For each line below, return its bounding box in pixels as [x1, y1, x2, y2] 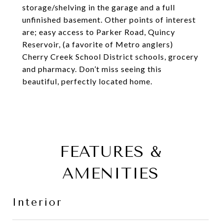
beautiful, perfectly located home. [22, 76, 152, 86]
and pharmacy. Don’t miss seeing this [22, 64, 162, 74]
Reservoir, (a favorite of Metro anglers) [22, 39, 173, 49]
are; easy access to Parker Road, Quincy [22, 27, 175, 37]
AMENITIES [62, 164, 159, 183]
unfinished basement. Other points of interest [22, 15, 196, 24]
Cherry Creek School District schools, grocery [22, 52, 198, 61]
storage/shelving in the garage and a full [22, 2, 175, 12]
